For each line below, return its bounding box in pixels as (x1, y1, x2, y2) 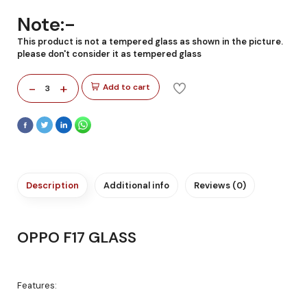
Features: (17, 279, 57, 291)
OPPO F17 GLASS (17, 227, 140, 247)
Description (26, 179, 79, 191)
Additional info (103, 179, 169, 191)
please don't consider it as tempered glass (17, 48, 201, 60)
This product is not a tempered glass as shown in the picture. (17, 36, 283, 47)
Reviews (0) (194, 179, 246, 191)
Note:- (17, 12, 75, 37)
